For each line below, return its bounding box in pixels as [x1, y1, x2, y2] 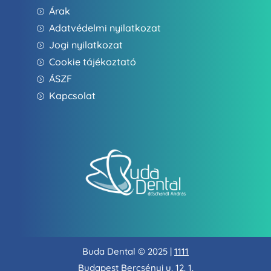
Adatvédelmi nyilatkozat [49, 22, 162, 34]
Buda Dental [82, 246, 138, 258]
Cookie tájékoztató [44, 56, 137, 68]
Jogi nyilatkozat [44, 39, 123, 51]
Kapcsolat [44, 90, 96, 102]
